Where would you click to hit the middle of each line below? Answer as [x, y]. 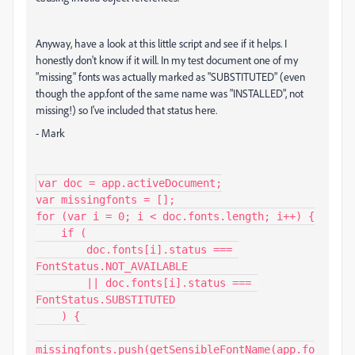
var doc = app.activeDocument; [130, 183]
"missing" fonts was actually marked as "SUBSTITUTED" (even [170, 76]
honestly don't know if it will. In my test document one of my [167, 60]
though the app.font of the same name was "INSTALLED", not [170, 93]
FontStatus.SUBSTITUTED [105, 300]
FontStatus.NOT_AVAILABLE [112, 266]
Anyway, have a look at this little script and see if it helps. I [161, 43]
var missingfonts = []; [105, 200]
